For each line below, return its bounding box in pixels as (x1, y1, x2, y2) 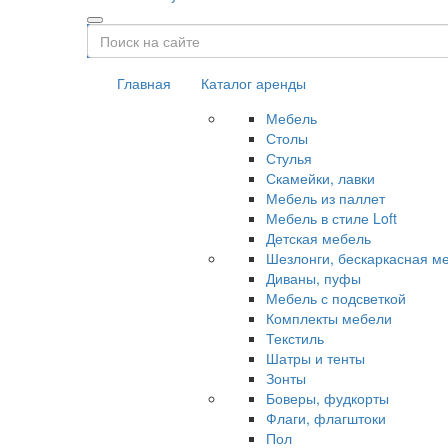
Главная (117, 73, 171, 94)
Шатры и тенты (266, 348, 365, 369)
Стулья (266, 148, 312, 169)
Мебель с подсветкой (266, 288, 406, 309)
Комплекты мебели (266, 308, 392, 329)
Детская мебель (266, 228, 371, 249)
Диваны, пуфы (266, 268, 361, 289)
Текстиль (266, 328, 324, 349)
